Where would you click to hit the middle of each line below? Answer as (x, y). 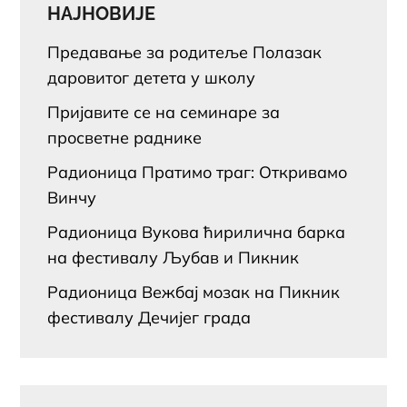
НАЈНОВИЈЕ (102, 13)
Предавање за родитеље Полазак (185, 52)
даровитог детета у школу (152, 77)
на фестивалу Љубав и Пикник (174, 257)
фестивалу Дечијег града (149, 317)
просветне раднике (125, 137)
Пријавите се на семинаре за (164, 112)
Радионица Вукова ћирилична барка (197, 232)
